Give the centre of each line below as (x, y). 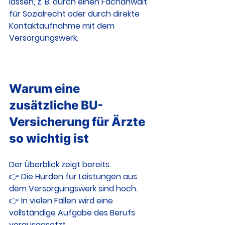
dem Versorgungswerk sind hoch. (73, 189)
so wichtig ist (49, 138)
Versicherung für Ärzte (78, 122)
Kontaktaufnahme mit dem (63, 26)
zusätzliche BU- (56, 105)
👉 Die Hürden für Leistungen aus (74, 177)
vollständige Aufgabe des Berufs (73, 213)
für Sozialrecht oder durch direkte (75, 14)
